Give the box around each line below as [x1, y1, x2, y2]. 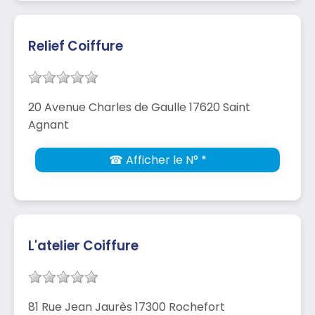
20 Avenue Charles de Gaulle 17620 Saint [28, 98, 250, 115]
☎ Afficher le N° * [108, 151, 207, 168]
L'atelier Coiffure [28, 236, 139, 255]
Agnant [28, 116, 69, 133]
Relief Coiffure [28, 36, 123, 56]
